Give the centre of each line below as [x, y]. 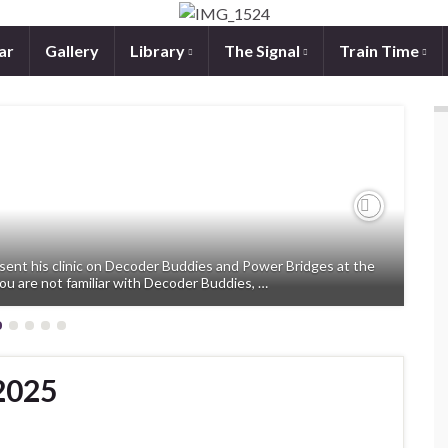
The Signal [263, 50]
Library [159, 50]
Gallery [72, 50]
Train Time [380, 50]
